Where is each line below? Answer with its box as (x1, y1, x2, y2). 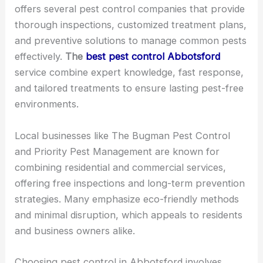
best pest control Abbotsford (86, 50, 221, 63)
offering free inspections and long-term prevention (15, 177, 245, 189)
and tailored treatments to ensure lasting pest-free (15, 82, 244, 95)
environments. (15, 98, 79, 110)
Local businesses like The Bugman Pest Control (15, 129, 231, 141)
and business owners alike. (15, 224, 136, 237)
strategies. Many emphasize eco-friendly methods (15, 193, 240, 205)
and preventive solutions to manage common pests (15, 35, 247, 47)
